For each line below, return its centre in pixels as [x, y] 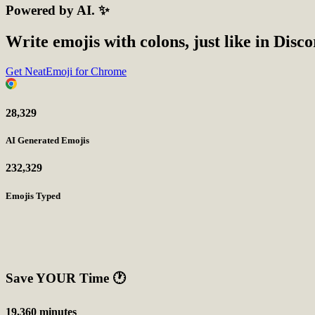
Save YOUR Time [59, 278]
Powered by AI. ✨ [58, 11]
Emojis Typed [33, 195]
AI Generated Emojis [47, 141]
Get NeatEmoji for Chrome [66, 71]
